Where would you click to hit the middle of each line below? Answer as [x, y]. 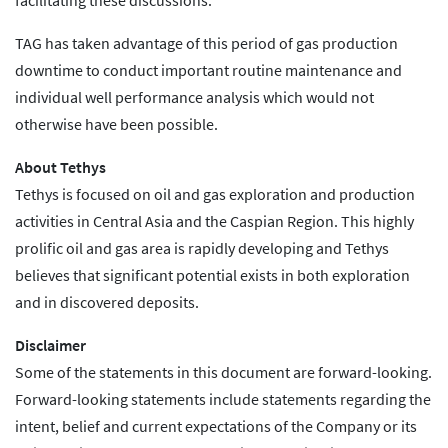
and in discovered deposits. [107, 302]
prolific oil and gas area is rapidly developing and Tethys [202, 248]
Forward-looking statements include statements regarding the [223, 399]
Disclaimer [50, 345]
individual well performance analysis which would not [194, 97]
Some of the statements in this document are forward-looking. [223, 372]
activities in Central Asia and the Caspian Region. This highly [214, 221]
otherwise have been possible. [116, 124]
